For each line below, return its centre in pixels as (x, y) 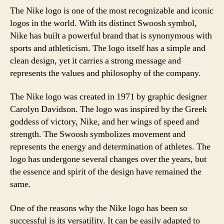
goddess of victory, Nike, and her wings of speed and (104, 122)
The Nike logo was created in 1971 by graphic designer (108, 97)
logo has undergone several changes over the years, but (108, 159)
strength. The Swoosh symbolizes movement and (98, 134)
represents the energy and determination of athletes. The (110, 147)
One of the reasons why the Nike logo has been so (99, 208)
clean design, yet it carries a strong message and (95, 60)
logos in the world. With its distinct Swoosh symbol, (103, 23)
